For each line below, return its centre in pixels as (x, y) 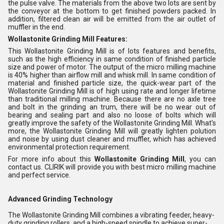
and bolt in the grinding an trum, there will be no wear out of (112, 107)
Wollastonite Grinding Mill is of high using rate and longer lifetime (112, 91)
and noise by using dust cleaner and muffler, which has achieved (112, 139)
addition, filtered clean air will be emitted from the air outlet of (112, 19)
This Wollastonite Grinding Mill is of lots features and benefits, (112, 51)
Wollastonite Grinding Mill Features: (68, 39)
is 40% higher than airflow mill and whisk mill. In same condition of (112, 75)
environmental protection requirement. (70, 147)
